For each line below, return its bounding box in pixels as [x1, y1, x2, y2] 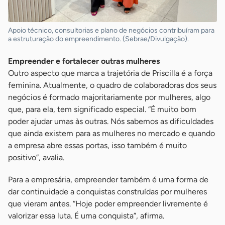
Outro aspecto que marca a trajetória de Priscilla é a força [8, 68, 212, 78]
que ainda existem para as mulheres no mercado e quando [8, 129, 215, 139]
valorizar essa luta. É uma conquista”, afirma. [8, 211, 164, 221]
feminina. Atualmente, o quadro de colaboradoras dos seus [8, 80, 216, 90]
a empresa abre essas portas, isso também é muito [8, 141, 187, 151]
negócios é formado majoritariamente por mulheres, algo [8, 92, 210, 102]
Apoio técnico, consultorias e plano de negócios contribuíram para [8, 26, 214, 35]
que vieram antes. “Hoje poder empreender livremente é [8, 199, 208, 209]
